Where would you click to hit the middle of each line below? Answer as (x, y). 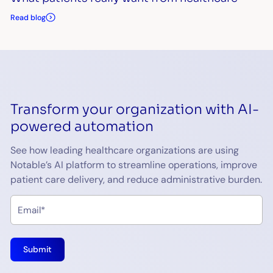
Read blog (28, 17)
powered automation (82, 126)
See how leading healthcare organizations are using (125, 150)
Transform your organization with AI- (135, 109)
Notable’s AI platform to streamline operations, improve (134, 165)
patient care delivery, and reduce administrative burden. (136, 179)
